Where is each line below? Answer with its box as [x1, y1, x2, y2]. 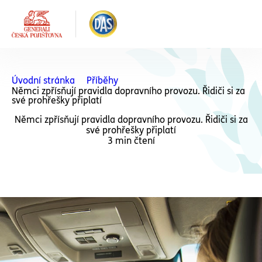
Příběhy [87, 75, 118, 86]
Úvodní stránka [12, 75, 75, 86]
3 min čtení [107, 135, 155, 146]
